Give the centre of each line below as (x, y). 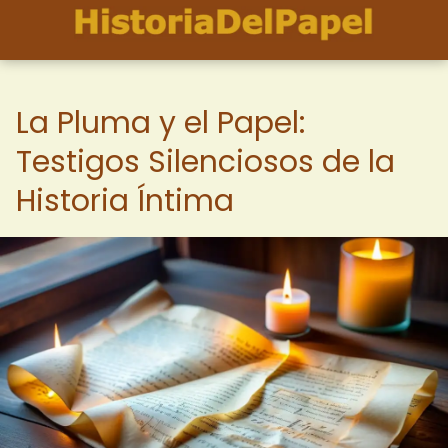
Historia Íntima (125, 201)
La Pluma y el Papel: (160, 123)
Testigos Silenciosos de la (205, 162)
